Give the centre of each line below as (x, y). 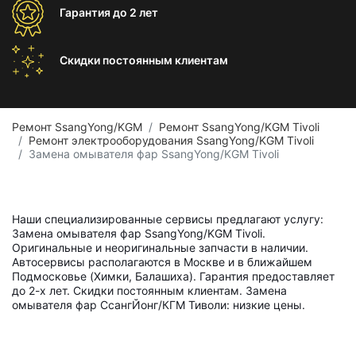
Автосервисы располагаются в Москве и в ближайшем (162, 262)
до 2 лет (135, 12)
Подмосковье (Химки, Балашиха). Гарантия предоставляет (173, 276)
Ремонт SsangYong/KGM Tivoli (239, 127)
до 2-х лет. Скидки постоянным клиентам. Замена (149, 290)
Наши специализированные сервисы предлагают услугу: (168, 219)
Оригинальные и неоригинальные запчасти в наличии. (160, 248)
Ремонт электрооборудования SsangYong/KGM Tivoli (171, 140)
